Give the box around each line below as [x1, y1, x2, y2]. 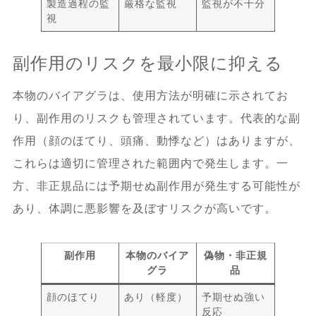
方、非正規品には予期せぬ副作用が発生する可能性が [12, 179, 300, 192]
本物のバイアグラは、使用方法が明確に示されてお [12, 89, 288, 102]
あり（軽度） [124, 291, 188, 303]
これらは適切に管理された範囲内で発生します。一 [12, 157, 288, 169]
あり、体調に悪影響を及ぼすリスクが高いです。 [12, 202, 276, 214]
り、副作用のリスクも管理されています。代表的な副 [12, 111, 300, 124]
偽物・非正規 [203, 249, 267, 261]
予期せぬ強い [202, 291, 266, 303]
